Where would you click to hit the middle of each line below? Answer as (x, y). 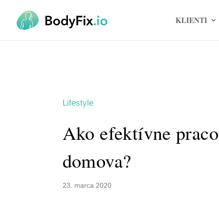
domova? (97, 160)
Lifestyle (78, 103)
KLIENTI (191, 20)
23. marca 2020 (87, 186)
